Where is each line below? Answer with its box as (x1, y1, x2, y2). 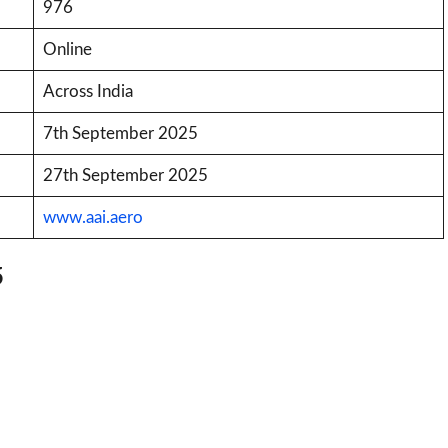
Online (42, 40, 92, 58)
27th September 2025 (42, 166, 208, 184)
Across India (42, 82, 133, 100)
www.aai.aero (42, 208, 143, 226)
